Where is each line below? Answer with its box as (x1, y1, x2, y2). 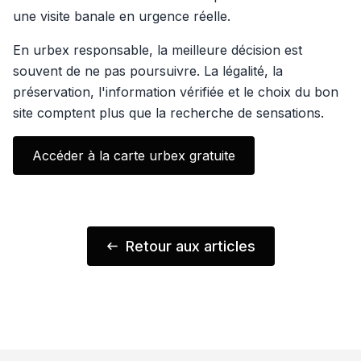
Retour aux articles (125, 238, 255, 255)
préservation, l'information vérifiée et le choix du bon (13, 84, 338, 101)
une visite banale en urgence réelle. (13, 8, 230, 25)
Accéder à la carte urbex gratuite (32, 147, 235, 164)
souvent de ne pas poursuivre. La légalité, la (13, 63, 283, 80)
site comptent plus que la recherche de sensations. (13, 105, 324, 122)
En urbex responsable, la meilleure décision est (13, 42, 302, 59)
